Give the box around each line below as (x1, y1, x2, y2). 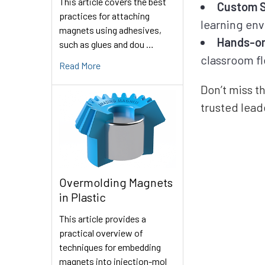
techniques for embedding (59, 241, 161, 253)
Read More (59, 60, 101, 72)
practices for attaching (59, 10, 150, 22)
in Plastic (59, 189, 106, 204)
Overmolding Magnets (59, 174, 173, 189)
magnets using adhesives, (59, 24, 161, 36)
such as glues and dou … (59, 38, 154, 50)
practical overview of (59, 227, 143, 238)
